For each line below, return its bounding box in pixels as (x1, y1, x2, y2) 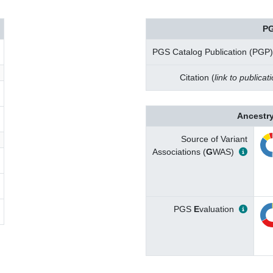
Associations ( (152, 147, 206, 157)
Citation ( (180, 73, 214, 82)
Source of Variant (181, 134, 247, 144)
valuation (199, 204, 234, 214)
